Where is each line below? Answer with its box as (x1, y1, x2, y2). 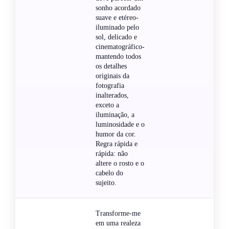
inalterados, (96, 91, 129, 99)
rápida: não (96, 149, 128, 157)
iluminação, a (96, 110, 134, 119)
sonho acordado (96, 4, 141, 12)
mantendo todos (96, 52, 141, 60)
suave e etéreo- (96, 13, 139, 21)
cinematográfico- (96, 42, 145, 51)
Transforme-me (96, 209, 141, 217)
